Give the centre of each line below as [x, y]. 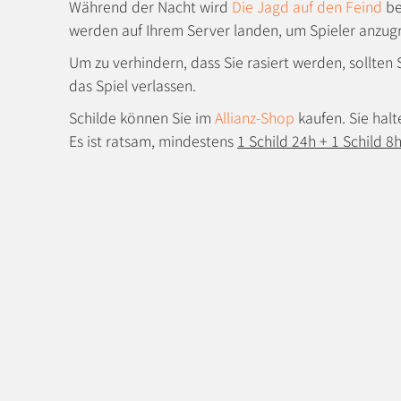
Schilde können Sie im [142, 117]
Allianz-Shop [255, 117]
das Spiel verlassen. [132, 85]
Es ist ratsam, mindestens [153, 141]
